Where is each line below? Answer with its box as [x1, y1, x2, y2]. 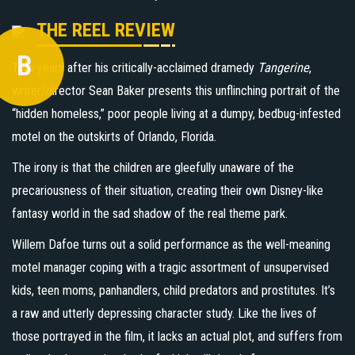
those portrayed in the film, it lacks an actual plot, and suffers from [12, 328, 342, 344]
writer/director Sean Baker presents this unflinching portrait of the [12, 82, 340, 98]
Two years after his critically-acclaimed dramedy [12, 59, 258, 75]
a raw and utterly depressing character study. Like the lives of [12, 305, 317, 321]
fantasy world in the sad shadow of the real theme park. [12, 205, 288, 221]
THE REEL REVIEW [36, 18, 175, 41]
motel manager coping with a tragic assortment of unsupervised [12, 259, 329, 275]
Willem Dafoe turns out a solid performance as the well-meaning [12, 236, 330, 252]
